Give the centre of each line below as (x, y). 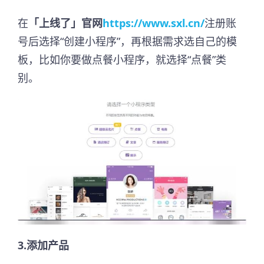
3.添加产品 (43, 245)
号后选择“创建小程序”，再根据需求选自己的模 (127, 41)
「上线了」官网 (65, 23)
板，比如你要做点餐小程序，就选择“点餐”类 (122, 59)
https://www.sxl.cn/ (154, 23)
